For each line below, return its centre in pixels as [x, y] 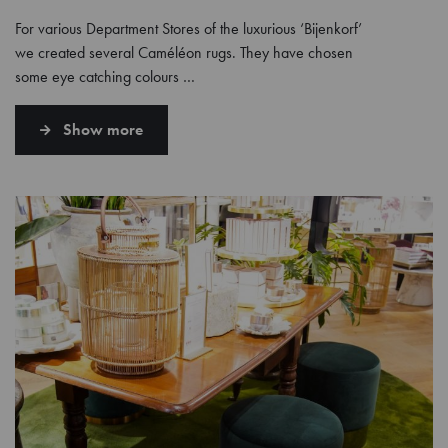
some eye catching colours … [105, 76]
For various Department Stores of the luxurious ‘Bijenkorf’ [188, 28]
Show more [103, 129]
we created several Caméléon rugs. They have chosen [184, 52]
